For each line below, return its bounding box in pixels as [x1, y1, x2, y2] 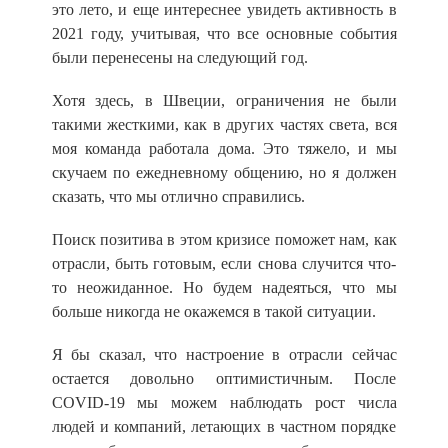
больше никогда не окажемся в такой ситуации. [51, 302, 376, 320]
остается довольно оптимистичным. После [51, 370, 397, 388]
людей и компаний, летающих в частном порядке [51, 418, 397, 436]
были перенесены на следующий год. [51, 48, 308, 66]
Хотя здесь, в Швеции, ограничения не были [51, 91, 397, 109]
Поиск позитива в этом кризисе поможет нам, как [51, 230, 397, 248]
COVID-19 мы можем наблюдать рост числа [51, 394, 397, 412]
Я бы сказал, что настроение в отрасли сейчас [51, 346, 397, 364]
